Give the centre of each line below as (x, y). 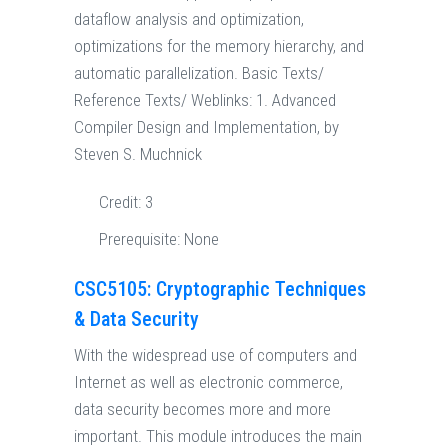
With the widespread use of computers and (215, 355)
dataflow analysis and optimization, (189, 19)
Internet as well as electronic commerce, (208, 382)
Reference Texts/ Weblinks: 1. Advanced (205, 100)
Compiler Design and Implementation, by (206, 127)
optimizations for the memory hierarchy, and (219, 46)
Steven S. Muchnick (138, 154)
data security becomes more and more (202, 409)
